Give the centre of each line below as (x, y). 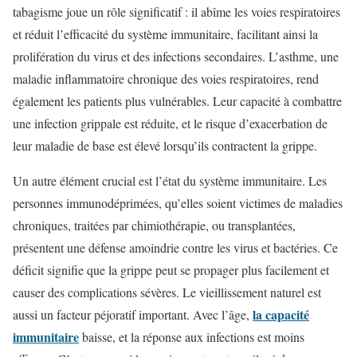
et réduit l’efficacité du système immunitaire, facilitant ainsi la (165, 33)
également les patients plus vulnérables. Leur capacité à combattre (177, 100)
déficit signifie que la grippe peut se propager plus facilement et (171, 269)
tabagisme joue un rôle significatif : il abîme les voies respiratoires (177, 11)
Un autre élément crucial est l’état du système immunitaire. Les (170, 180)
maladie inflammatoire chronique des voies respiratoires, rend (166, 78)
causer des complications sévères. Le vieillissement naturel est (167, 292)
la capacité (281, 314)
